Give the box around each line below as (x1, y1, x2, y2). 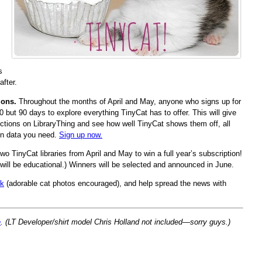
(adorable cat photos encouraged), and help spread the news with (4, 178, 226, 188)
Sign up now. (59, 130, 102, 139)
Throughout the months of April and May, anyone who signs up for (16, 96, 241, 106)
